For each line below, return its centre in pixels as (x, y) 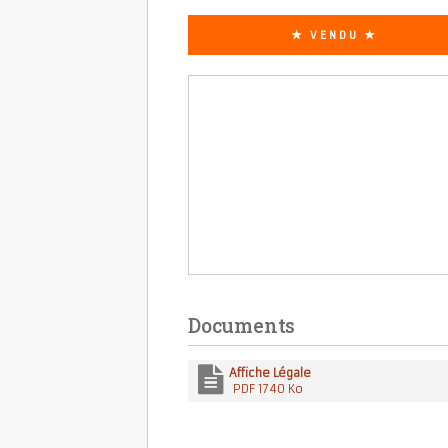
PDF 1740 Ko (266, 388)
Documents (242, 325)
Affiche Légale (270, 372)
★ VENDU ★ (334, 35)
